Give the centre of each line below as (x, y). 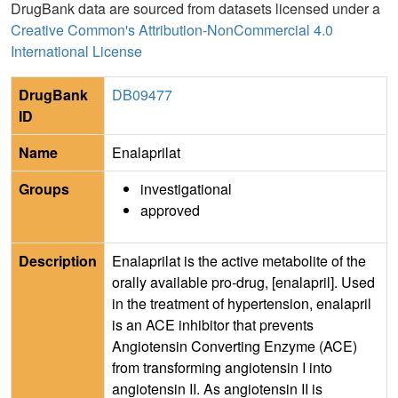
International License (76, 52)
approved (170, 211)
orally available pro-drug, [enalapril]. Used (243, 283)
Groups (44, 189)
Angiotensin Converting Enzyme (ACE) (235, 346)
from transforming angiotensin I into (222, 368)
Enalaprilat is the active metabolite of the (239, 261)
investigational (186, 189)
